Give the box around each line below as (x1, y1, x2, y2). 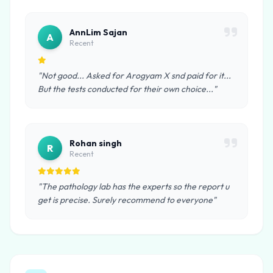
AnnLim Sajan (69, 27, 127, 38)
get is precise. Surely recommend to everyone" (38, 194, 216, 205)
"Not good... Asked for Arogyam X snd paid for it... (38, 70, 231, 81)
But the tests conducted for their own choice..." (38, 83, 217, 94)
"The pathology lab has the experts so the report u (38, 181, 229, 192)
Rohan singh (69, 138, 122, 149)
